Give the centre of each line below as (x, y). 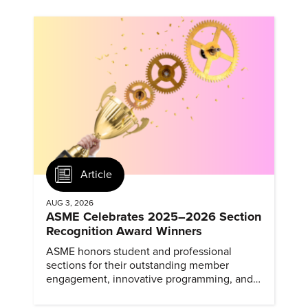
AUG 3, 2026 (70, 203)
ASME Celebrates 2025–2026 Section (154, 217)
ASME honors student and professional (139, 252)
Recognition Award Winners (124, 231)
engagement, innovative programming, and (150, 279)
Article (96, 174)
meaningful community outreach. (125, 293)
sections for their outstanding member (137, 266)
